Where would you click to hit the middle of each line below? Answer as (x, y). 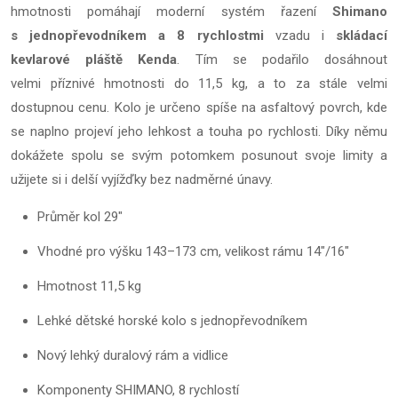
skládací (362, 36)
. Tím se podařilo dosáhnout (283, 60)
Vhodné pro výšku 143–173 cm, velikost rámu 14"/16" (193, 251)
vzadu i (300, 36)
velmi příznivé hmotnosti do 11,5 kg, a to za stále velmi (199, 84)
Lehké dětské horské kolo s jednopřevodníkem (172, 321)
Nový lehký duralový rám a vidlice (133, 355)
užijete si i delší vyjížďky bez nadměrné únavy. (142, 179)
